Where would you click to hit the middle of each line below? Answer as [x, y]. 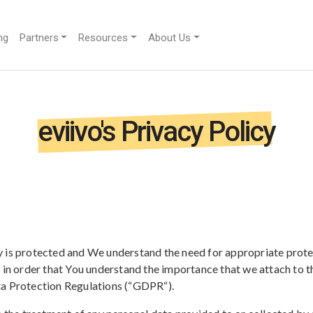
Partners [39, 38]
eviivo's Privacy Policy [156, 132]
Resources [103, 38]
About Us [170, 38]
